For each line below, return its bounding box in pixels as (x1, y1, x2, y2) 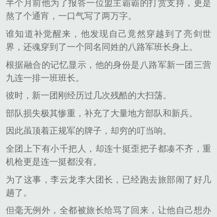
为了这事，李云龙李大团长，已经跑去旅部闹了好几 (6, 174, 211, 185)
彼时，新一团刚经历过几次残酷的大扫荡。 (6, 91, 171, 101)
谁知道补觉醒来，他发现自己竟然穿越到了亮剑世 (6, 29, 211, 39)
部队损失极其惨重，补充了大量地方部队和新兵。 (6, 108, 198, 118)
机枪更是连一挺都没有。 (6, 157, 102, 167)
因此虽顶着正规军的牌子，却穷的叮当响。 (6, 126, 171, 136)
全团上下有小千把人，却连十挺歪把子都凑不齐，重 (6, 144, 211, 154)
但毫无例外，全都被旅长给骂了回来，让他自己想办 (6, 205, 211, 216)
